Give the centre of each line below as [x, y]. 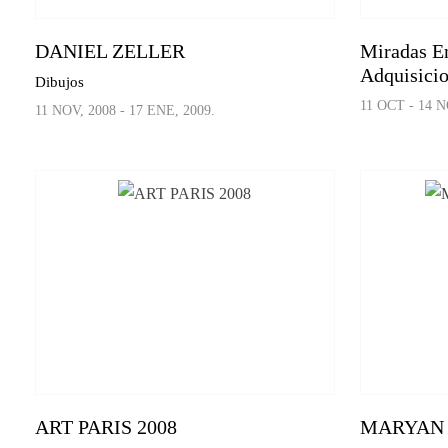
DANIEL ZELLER [110, 51]
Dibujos [59, 82]
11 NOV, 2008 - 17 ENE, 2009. [125, 111]
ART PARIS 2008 [106, 426]
